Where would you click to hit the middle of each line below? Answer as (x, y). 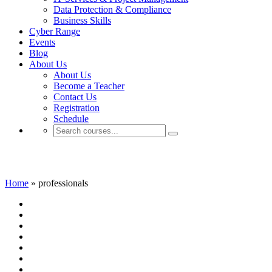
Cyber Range (55, 31)
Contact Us (75, 97)
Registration (76, 108)
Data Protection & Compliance (112, 9)
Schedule (71, 119)
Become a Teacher (89, 86)
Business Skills (82, 20)
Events (42, 42)
